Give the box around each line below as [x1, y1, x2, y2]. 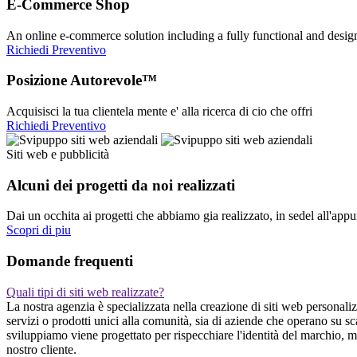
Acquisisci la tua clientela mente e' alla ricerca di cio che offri [6, 104, 312, 119]
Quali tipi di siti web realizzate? [6, 284, 164, 299]
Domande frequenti [6, 253, 133, 270]
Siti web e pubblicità [6, 147, 109, 162]
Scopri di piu [6, 223, 71, 237]
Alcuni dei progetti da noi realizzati [6, 176, 235, 194]
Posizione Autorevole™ [6, 72, 157, 89]
